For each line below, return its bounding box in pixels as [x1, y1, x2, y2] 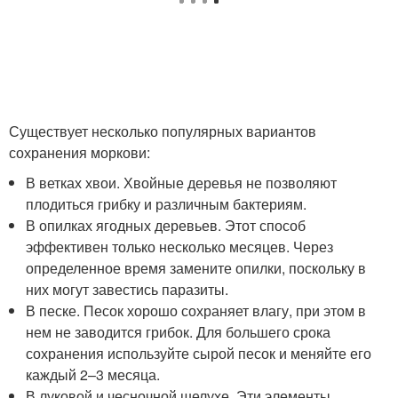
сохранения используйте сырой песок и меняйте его [26, 343, 372, 364]
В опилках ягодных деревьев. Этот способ [26, 215, 306, 236]
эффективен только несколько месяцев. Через [26, 236, 334, 258]
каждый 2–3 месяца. [26, 364, 161, 386]
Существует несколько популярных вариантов [9, 121, 316, 142]
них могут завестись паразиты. [26, 279, 229, 300]
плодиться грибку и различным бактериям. [26, 194, 307, 215]
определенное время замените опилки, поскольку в [26, 258, 367, 279]
